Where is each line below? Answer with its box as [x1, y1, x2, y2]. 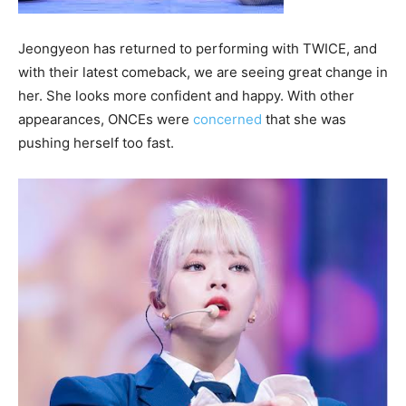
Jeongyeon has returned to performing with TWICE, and [18, 40, 377, 58]
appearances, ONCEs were [18, 111, 193, 129]
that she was [262, 111, 346, 129]
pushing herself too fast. [18, 134, 174, 152]
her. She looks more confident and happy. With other [18, 87, 354, 105]
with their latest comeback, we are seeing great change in [18, 63, 388, 82]
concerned [193, 111, 262, 129]
